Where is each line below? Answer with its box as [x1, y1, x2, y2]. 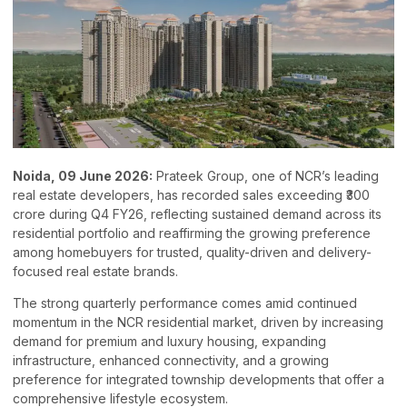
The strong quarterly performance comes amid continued [13, 295, 357, 312]
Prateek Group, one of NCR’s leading [153, 168, 379, 184]
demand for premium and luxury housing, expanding [13, 333, 326, 350]
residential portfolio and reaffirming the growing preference [13, 225, 371, 242]
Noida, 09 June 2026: [13, 168, 153, 184]
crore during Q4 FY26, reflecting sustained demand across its [13, 206, 382, 223]
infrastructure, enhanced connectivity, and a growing [13, 352, 329, 369]
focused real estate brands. [13, 263, 178, 280]
